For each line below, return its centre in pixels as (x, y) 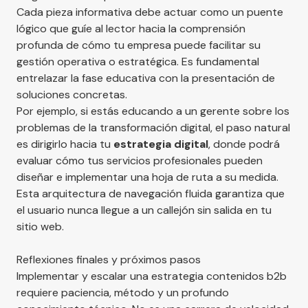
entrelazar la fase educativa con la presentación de (146, 78)
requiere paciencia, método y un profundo (123, 292)
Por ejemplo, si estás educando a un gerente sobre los (153, 111)
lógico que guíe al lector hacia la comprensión (131, 28)
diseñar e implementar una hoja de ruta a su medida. (147, 177)
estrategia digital (161, 144)
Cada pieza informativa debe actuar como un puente (150, 12)
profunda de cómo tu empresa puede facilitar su (139, 45)
